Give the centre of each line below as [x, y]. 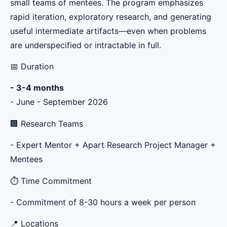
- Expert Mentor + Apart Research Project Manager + [113, 145]
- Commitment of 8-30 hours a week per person [103, 202]
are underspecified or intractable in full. [86, 45]
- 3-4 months [37, 88]
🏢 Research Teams [47, 123]
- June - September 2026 [59, 102]
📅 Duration [32, 67]
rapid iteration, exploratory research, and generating [111, 16]
